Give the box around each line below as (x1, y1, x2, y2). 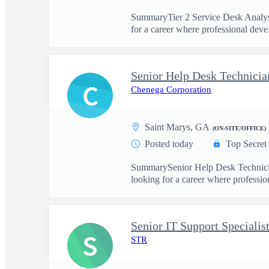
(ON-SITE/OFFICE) (213, 125, 266, 131)
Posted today (145, 139, 193, 149)
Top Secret (226, 139, 267, 149)
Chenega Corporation (131, 85, 211, 94)
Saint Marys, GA (145, 122, 210, 132)
